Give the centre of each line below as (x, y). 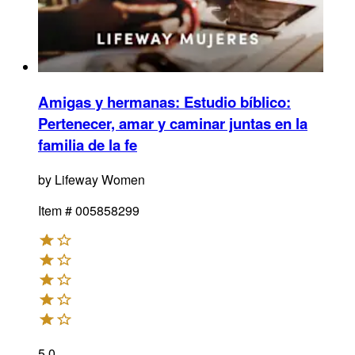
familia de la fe (88, 145)
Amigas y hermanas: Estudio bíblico (162, 102)
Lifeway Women (100, 179)
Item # (55, 210)
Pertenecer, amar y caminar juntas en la (173, 123)
